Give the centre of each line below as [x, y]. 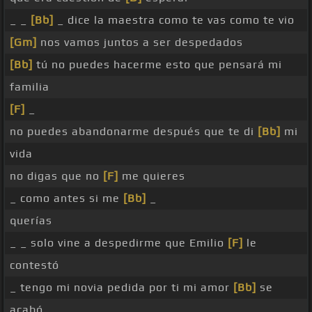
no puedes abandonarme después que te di [134, 132]
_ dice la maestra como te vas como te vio [174, 20]
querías [31, 221]
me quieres [152, 176]
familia [30, 87]
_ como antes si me [67, 198]
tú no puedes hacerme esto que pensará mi [157, 65]
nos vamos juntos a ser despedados [140, 42]
